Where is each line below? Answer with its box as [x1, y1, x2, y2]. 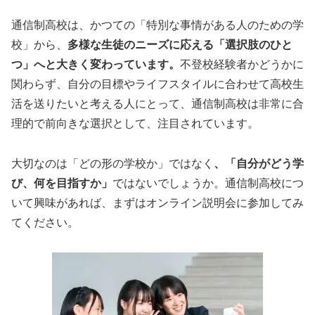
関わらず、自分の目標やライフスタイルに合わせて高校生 [11, 77, 304, 90]
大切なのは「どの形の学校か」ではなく [11, 157, 214, 169]
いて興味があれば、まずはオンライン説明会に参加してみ [11, 196, 304, 209]
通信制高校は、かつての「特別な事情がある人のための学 [11, 18, 304, 31]
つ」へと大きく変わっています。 [11, 58, 180, 70]
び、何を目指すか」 [11, 176, 112, 189]
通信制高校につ [225, 176, 304, 189]
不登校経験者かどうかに [180, 58, 304, 70]
